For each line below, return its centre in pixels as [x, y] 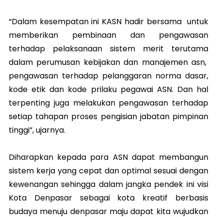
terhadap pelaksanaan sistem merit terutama [108, 49]
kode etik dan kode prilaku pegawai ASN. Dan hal [108, 90]
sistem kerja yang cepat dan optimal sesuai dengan [108, 171]
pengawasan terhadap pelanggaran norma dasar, [108, 76]
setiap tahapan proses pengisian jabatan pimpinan [108, 117]
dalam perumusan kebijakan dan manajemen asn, [108, 62]
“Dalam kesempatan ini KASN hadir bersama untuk [108, 22]
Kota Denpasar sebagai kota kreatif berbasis [108, 198]
